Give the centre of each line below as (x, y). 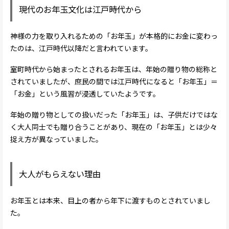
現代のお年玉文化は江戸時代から (81, 9)
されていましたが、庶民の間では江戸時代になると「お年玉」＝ (114, 82)
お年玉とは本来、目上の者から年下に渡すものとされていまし (110, 200)
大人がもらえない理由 (60, 174)
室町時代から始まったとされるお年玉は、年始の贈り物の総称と (114, 69)
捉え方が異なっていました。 (56, 139)
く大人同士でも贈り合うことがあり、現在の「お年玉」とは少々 (114, 127)
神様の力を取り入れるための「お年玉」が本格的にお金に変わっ (114, 36)
